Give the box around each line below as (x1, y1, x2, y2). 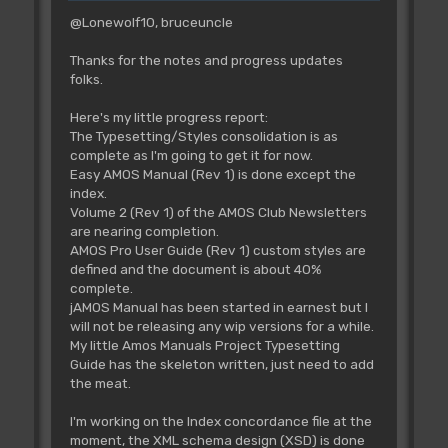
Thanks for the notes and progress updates (69, 52, 343, 69)
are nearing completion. (69, 223, 219, 240)
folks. (69, 71, 103, 88)
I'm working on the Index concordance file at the (69, 413, 372, 430)
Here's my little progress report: (69, 109, 268, 126)
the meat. (69, 375, 131, 392)
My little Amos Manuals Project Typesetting (69, 337, 340, 354)
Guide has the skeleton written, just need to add (69, 356, 374, 373)
